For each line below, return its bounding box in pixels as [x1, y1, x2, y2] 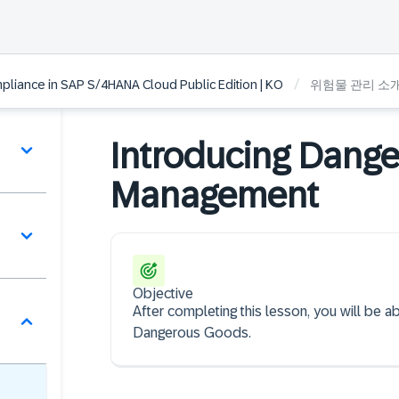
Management [110, 175, 319, 215]
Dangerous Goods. [133, 325, 251, 340]
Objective [133, 286, 193, 301]
